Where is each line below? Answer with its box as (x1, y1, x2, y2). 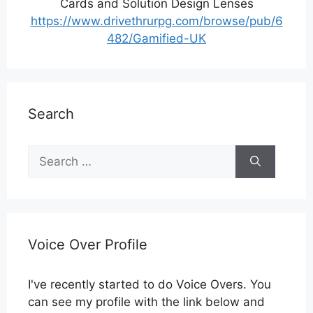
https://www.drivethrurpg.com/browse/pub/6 (30, 13, 283, 28)
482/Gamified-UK (107, 31, 206, 45)
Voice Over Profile (28, 235, 147, 253)
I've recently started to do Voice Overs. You (28, 277, 271, 291)
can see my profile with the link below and (28, 294, 265, 309)
